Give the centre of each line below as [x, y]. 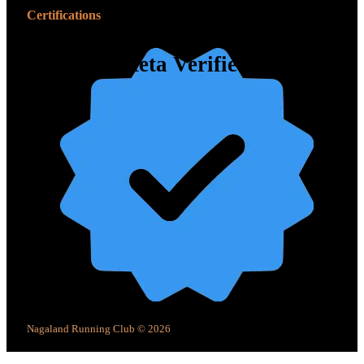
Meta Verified [184, 65]
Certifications [63, 15]
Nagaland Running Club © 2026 [98, 329]
